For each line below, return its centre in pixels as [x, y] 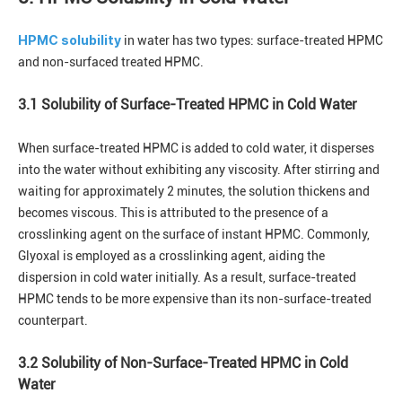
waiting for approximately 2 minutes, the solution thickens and [194, 192]
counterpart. [53, 321]
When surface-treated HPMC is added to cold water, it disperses [196, 149]
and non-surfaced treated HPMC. [111, 62]
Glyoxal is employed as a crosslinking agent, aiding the [171, 256]
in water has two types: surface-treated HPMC [252, 41]
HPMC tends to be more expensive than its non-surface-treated [195, 299]
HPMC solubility [70, 40]
